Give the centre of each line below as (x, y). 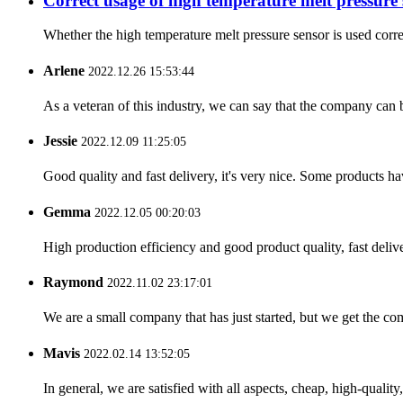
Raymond (73, 282)
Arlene (64, 70)
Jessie (60, 141)
